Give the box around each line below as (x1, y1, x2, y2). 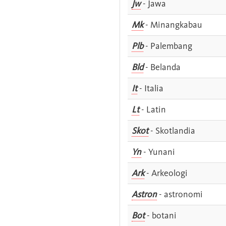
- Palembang (143, 40, 192, 51)
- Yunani (141, 146, 175, 157)
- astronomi (157, 188, 203, 200)
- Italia (137, 82, 163, 94)
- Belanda (143, 61, 181, 73)
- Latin (139, 103, 166, 115)
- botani (145, 209, 177, 221)
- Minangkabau (143, 19, 202, 30)
